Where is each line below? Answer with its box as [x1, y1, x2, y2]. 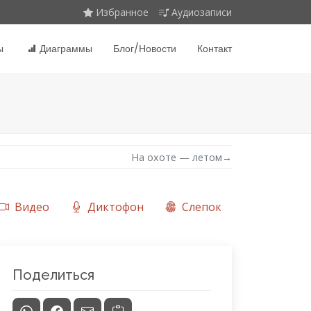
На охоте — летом [131, 150, 222, 164]
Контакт [197, 41, 232, 56]
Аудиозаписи [171, 6, 232, 19]
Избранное [96, 6, 149, 19]
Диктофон [87, 199, 144, 215]
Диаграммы [40, 41, 92, 56]
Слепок [181, 199, 221, 215]
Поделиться [12, 266, 94, 283]
